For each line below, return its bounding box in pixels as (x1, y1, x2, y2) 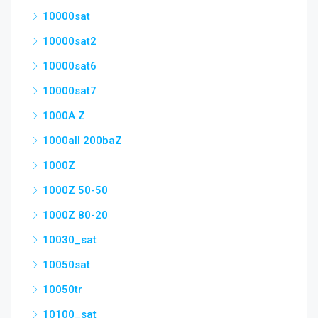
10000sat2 (43, 35, 97, 48)
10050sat (43, 258, 90, 271)
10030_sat (43, 234, 97, 246)
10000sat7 (43, 84, 97, 97)
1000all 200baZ (43, 134, 122, 147)
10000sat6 (43, 60, 97, 72)
